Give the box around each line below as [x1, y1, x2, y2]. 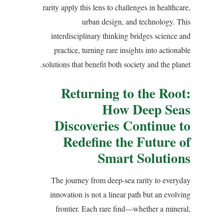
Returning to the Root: [61, 82, 191, 103]
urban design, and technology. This [82, 16, 191, 27]
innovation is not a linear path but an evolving [50, 189, 191, 199]
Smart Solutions [98, 147, 191, 167]
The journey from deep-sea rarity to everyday [51, 174, 191, 185]
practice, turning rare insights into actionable [54, 45, 191, 55]
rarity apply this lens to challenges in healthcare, [43, 2, 191, 13]
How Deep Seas [102, 99, 191, 119]
